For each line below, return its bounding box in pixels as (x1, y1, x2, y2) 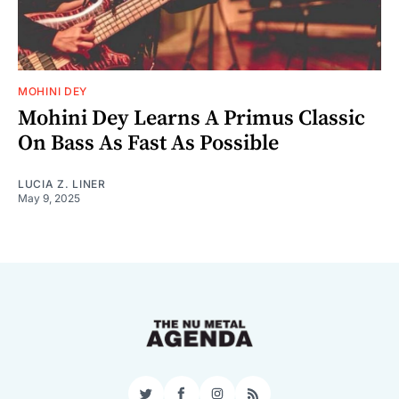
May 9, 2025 (18, 191, 80, 205)
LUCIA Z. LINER (18, 176, 106, 191)
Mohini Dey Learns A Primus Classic (18, 104, 365, 132)
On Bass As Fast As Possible (18, 129, 279, 157)
